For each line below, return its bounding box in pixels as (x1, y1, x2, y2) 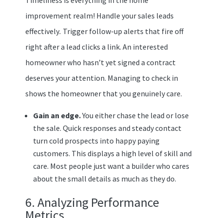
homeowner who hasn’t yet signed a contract (25, 57, 176, 67)
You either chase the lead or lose (82, 110, 189, 120)
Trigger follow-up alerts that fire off (62, 26, 183, 36)
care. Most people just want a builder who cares (33, 161, 189, 171)
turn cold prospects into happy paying (33, 135, 160, 145)
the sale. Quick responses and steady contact (33, 123, 182, 133)
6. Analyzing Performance (25, 194, 159, 210)
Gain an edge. (33, 110, 82, 120)
